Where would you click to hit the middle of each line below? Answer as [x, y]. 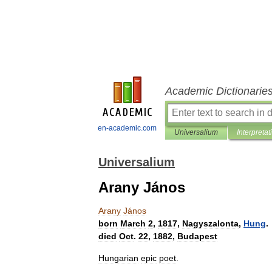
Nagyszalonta [210, 223]
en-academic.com [127, 128]
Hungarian [118, 258]
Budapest [197, 236]
